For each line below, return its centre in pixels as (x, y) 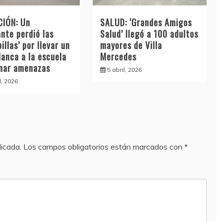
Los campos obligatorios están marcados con (104, 146)
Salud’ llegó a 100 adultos (149, 33)
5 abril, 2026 (124, 69)
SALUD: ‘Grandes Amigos (146, 22)
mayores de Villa (131, 45)
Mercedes (118, 56)
